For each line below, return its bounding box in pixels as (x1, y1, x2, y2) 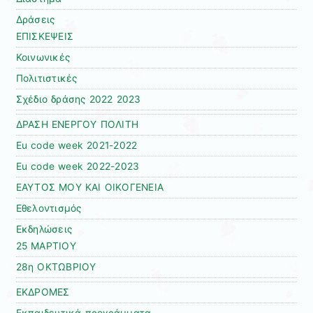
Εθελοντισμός (15, 202, 82, 214)
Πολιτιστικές (15, 72, 78, 84)
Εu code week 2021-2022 (15, 139, 138, 151)
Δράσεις (15, 13, 55, 25)
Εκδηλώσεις (15, 223, 73, 235)
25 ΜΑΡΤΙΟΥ (15, 240, 76, 252)
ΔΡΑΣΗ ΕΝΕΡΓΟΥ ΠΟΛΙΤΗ (15, 118, 139, 130)
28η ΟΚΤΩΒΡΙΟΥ (15, 261, 96, 272)
